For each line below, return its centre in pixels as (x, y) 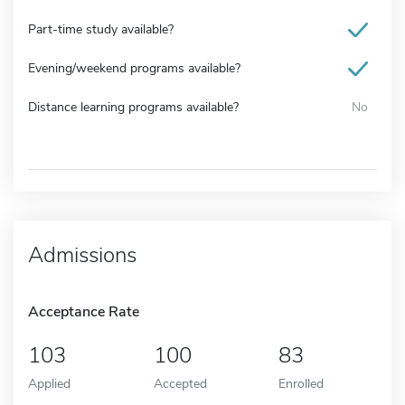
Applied (49, 383)
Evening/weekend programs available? (134, 68)
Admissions (82, 254)
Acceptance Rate (84, 311)
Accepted (180, 383)
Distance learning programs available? (133, 107)
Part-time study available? (101, 29)
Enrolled (301, 383)
